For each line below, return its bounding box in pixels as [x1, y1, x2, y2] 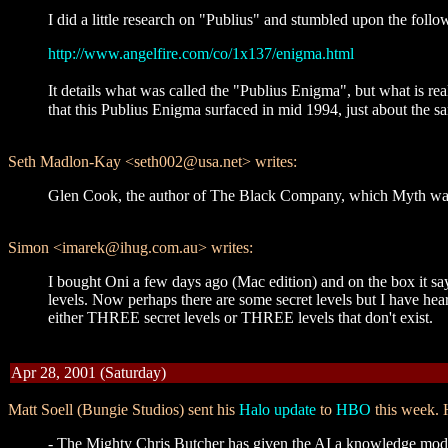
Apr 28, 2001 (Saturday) [11, 364, 166, 381]
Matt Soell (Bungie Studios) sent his [8, 401, 239, 418]
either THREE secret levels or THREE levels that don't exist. [48, 309, 433, 326]
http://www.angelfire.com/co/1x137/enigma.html [48, 45, 354, 62]
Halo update [239, 401, 316, 418]
